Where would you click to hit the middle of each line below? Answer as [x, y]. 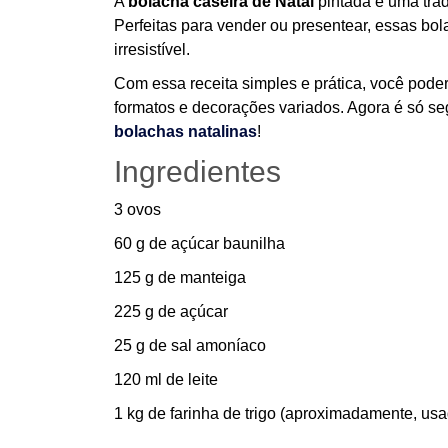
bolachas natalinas [185, 131]
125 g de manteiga [180, 277]
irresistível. [152, 49]
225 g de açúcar [171, 311]
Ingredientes [197, 171]
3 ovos [137, 209]
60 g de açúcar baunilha [199, 243]
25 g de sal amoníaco [190, 345]
